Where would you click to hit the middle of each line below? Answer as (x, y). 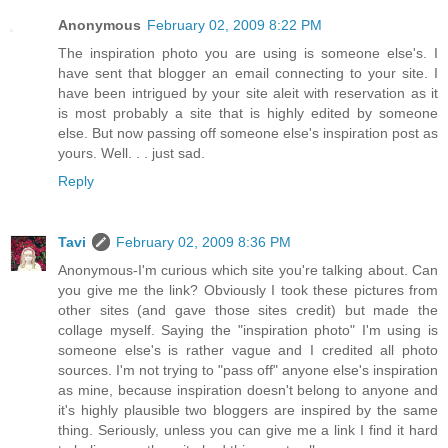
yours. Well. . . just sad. (131, 152)
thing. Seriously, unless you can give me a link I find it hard (248, 430)
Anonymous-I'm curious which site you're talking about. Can (248, 270)
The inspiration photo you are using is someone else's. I (248, 52)
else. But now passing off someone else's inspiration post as (248, 132)
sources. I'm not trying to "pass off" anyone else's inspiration (248, 370)
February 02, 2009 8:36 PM (203, 242)
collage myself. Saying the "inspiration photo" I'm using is (248, 330)
